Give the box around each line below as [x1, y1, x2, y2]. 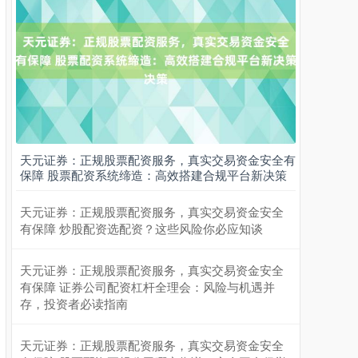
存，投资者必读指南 [20, 295, 128, 312]
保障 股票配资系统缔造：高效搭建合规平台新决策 [20, 166, 287, 184]
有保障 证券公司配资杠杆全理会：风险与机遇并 [20, 278, 275, 296]
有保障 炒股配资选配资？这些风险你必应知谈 [20, 220, 263, 237]
